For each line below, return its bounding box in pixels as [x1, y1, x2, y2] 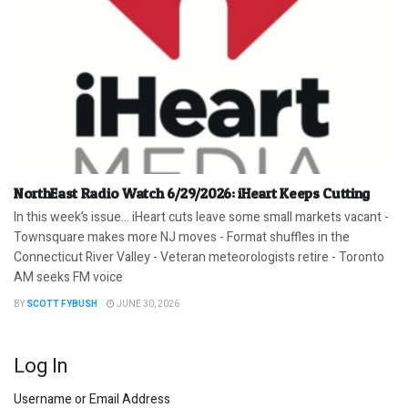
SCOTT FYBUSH [26, 298, 97, 311]
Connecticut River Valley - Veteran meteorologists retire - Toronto [14, 248, 384, 268]
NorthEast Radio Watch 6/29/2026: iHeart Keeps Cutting [14, 184, 371, 203]
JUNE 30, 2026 [115, 298, 179, 311]
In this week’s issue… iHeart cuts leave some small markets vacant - [14, 208, 389, 228]
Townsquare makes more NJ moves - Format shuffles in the [14, 228, 350, 248]
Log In [14, 352, 67, 382]
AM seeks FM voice [14, 268, 123, 288]
